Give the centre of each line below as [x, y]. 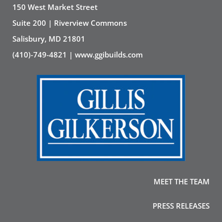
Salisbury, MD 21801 [49, 39]
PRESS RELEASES [181, 206]
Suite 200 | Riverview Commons [70, 23]
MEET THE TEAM [182, 181]
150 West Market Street [55, 7]
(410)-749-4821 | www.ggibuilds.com [78, 55]
